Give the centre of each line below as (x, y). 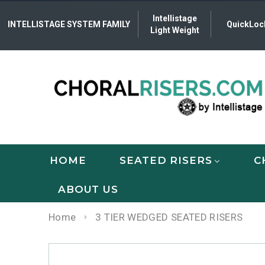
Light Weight (175, 30)
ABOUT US (88, 190)
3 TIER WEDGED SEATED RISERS (169, 217)
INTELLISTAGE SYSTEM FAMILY (69, 24)
